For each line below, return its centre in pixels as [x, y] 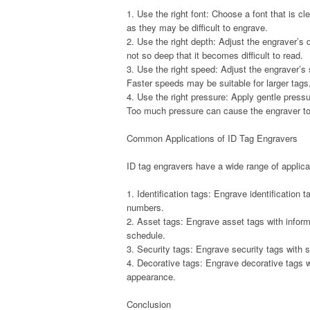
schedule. [146, 235]
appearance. [151, 276]
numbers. [145, 207]
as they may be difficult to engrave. [197, 27]
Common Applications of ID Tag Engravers [212, 138]
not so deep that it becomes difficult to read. [215, 55]
